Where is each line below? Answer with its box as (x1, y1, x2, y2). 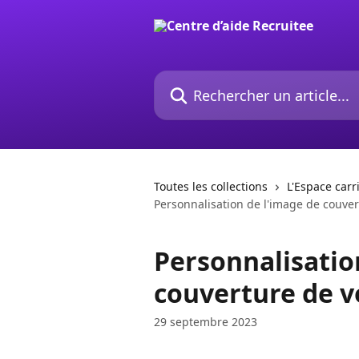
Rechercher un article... (153, 71, 292, 88)
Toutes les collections (154, 179, 268, 194)
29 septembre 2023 (154, 314, 257, 329)
